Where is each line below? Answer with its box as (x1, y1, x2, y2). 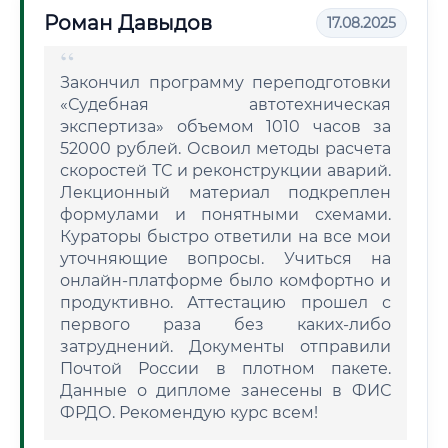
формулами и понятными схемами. (60, 205, 391, 224)
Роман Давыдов (44, 11, 212, 35)
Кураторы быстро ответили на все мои (60, 227, 391, 246)
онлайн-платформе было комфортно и (60, 271, 391, 290)
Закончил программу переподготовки (60, 73, 391, 92)
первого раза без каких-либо (60, 315, 391, 334)
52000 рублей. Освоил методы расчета (60, 139, 391, 158)
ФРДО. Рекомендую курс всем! (60, 403, 318, 422)
